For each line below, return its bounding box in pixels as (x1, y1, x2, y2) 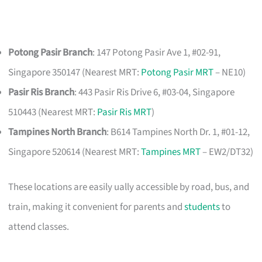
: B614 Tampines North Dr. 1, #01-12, (106, 125, 250, 140)
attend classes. (8, 219, 70, 234)
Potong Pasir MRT (141, 65, 214, 80)
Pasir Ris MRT (97, 105, 152, 120)
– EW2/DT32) (201, 145, 254, 160)
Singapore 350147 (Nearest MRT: (8, 65, 142, 80)
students (184, 199, 220, 214)
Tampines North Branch (8, 125, 107, 140)
